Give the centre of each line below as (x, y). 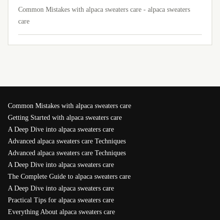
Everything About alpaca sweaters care (61, 212)
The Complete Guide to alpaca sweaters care (69, 177)
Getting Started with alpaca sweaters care (65, 118)
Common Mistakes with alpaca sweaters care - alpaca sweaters (104, 10)
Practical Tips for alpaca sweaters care (61, 200)
